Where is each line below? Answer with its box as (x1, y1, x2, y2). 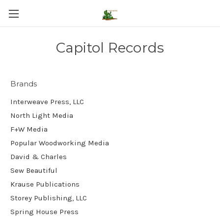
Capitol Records (55, 39, 165, 56)
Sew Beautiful (10, 165, 57, 175)
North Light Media (10, 110, 73, 120)
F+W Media (10, 124, 48, 134)
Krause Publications (10, 179, 80, 189)
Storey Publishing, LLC (10, 193, 87, 202)
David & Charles (10, 152, 67, 161)
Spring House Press (10, 207, 79, 216)
